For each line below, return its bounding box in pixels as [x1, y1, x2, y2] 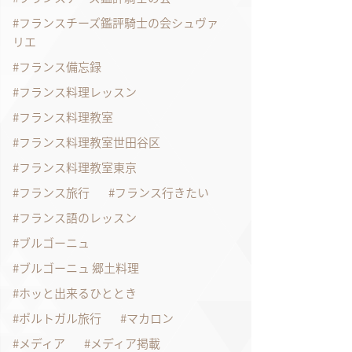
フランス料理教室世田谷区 [19, 133, 160, 151]
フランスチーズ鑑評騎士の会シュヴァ [19, 13, 218, 31]
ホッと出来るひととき [19, 284, 137, 302]
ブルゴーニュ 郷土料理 [19, 258, 139, 277]
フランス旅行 [19, 183, 90, 201]
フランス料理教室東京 [19, 158, 137, 176]
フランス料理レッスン [19, 82, 137, 101]
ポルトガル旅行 [19, 309, 101, 327]
